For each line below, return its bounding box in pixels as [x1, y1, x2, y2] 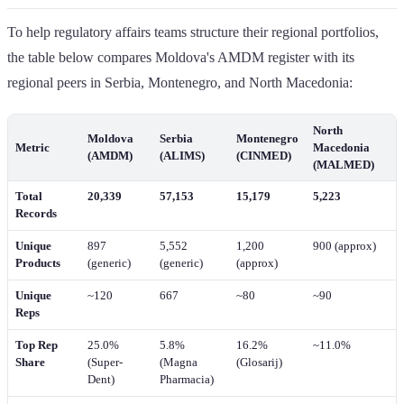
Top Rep [15, 338, 58, 352]
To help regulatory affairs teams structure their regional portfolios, [7, 23, 379, 40]
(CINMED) [236, 148, 291, 162]
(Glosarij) [236, 355, 282, 369]
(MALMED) [313, 157, 374, 171]
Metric [15, 140, 50, 154]
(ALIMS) [160, 148, 205, 162]
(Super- [87, 355, 123, 369]
